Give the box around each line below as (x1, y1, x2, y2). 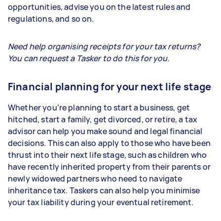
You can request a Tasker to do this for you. (8, 53, 170, 64)
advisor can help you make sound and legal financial (8, 126, 203, 137)
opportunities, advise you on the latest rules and (8, 1, 191, 12)
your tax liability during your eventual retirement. (8, 197, 194, 208)
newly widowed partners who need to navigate (8, 173, 183, 184)
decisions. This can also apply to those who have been (8, 138, 211, 148)
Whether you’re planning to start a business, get (8, 102, 190, 113)
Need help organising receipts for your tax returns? (8, 41, 201, 52)
